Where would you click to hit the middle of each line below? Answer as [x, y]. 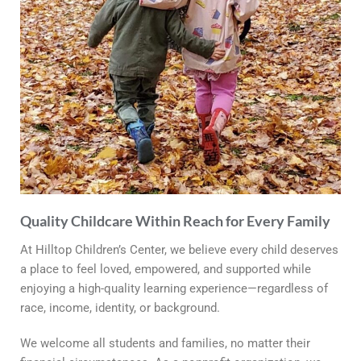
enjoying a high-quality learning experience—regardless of [174, 289]
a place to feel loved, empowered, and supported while [166, 270]
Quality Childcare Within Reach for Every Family [175, 221]
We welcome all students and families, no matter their [165, 344]
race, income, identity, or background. [120, 308]
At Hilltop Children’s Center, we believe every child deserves [179, 250]
